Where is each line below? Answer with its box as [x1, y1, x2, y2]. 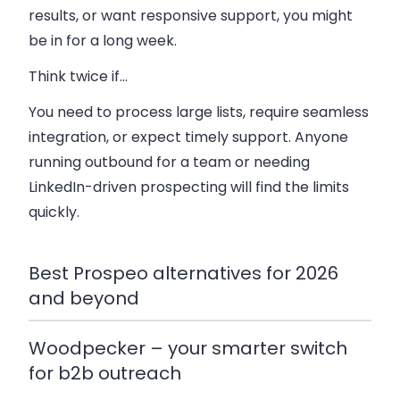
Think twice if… [29, 65, 128, 87]
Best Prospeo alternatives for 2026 [29, 260, 338, 286]
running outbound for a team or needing [29, 151, 310, 172]
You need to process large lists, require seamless [29, 101, 369, 122]
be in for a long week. [29, 29, 177, 51]
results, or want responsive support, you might [29, 4, 353, 26]
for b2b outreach [29, 361, 181, 387]
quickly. [29, 201, 79, 222]
